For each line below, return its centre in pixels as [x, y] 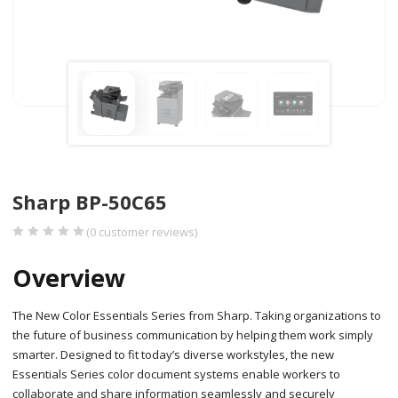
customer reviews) [147, 231]
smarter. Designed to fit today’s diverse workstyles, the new [174, 354]
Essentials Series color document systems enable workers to [177, 374]
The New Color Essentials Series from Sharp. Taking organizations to [197, 315]
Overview [69, 277]
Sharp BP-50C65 [90, 201]
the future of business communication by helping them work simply [193, 334]
